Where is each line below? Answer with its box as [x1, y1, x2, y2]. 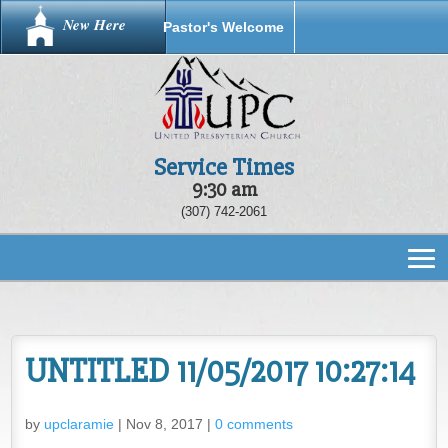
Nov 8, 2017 [125, 416, 203, 433]
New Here [63, 14, 126, 35]
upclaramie [43, 416, 114, 433]
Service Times [154, 152, 294, 182]
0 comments [214, 416, 293, 433]
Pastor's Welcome [163, 19, 284, 35]
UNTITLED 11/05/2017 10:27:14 [24, 351, 415, 393]
